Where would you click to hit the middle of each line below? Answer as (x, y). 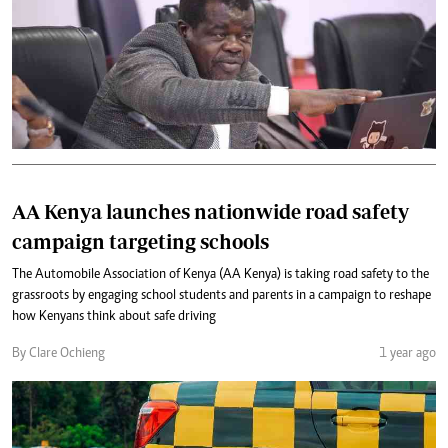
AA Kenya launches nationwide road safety (210, 211)
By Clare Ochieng (58, 353)
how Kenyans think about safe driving (114, 316)
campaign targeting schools (140, 241)
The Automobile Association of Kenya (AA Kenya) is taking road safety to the (220, 274)
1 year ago (407, 353)
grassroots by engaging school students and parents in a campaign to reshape (221, 295)
